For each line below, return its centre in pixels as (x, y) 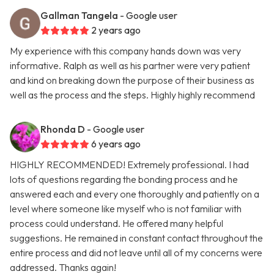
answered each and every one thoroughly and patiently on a (135, 194)
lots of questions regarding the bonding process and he (124, 180)
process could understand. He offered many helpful (117, 224)
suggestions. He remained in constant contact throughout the (136, 238)
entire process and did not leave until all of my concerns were (136, 253)
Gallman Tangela (79, 16)
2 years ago (116, 30)
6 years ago (116, 144)
